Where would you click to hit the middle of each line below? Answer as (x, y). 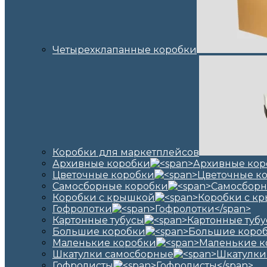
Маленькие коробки (104, 243)
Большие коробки (99, 232)
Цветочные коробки (103, 175)
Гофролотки (82, 209)
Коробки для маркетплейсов (126, 152)
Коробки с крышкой (104, 198)
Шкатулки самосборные (113, 254)
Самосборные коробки (110, 186)
